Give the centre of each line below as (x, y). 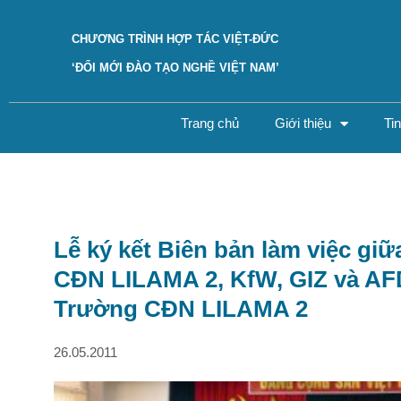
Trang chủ (209, 124)
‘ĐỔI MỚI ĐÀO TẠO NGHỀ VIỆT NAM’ (175, 68)
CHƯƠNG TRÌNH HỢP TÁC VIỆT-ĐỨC (175, 39)
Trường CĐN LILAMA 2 (181, 309)
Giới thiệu (303, 124)
